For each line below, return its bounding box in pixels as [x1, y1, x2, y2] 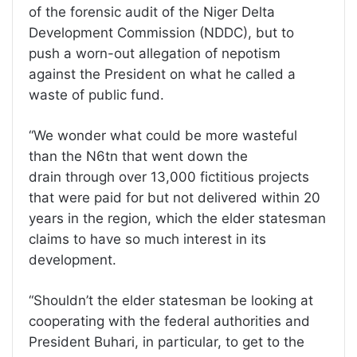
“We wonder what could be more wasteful [29, 127, 297, 143]
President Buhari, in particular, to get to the [29, 333, 304, 350]
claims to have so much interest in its [29, 230, 266, 247]
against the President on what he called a [29, 65, 296, 82]
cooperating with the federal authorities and [29, 312, 310, 329]
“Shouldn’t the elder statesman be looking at [29, 292, 313, 308]
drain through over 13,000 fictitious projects [29, 168, 309, 185]
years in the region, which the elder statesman [29, 210, 326, 226]
